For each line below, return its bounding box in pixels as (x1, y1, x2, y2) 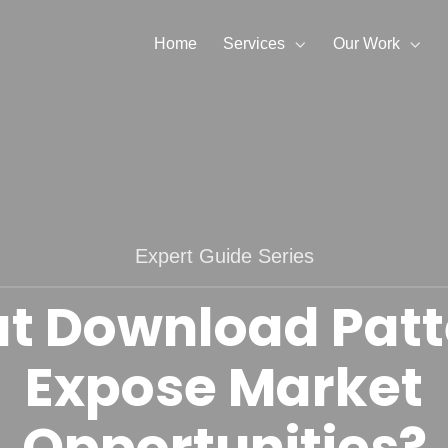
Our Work (332, 34, 400, 52)
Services (222, 34, 285, 52)
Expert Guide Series (134, 245, 314, 267)
